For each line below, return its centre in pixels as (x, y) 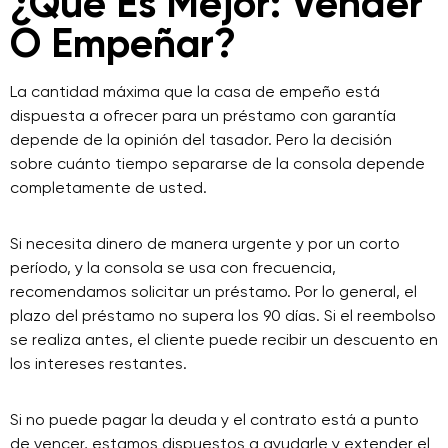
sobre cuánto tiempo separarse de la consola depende (217, 163)
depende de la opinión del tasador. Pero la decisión (201, 139)
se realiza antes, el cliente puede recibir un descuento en (224, 339)
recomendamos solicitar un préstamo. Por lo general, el (213, 291)
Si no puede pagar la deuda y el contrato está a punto (214, 419)
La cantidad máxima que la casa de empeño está (195, 91)
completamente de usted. (108, 187)
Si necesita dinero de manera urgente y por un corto (205, 243)
